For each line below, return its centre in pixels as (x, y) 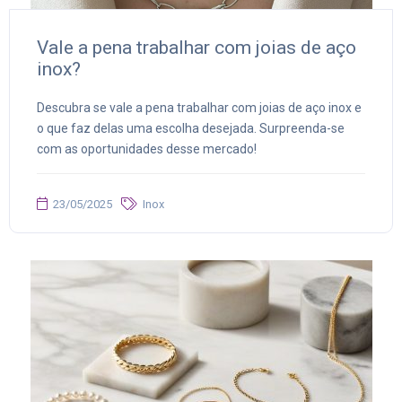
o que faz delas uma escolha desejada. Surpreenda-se (191, 129)
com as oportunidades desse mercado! (147, 149)
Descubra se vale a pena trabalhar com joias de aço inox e (199, 108)
